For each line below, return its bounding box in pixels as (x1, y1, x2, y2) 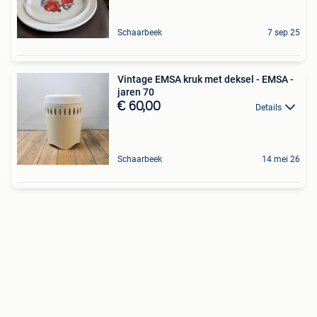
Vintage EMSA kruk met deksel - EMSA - (117, 73, 294, 85)
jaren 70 (117, 86, 154, 98)
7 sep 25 (267, 27, 300, 38)
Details (255, 102, 282, 113)
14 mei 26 (262, 154, 300, 164)
